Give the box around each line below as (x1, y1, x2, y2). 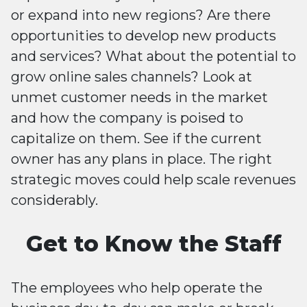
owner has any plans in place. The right (11, 151, 272, 168)
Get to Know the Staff (25, 230, 282, 258)
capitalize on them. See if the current (11, 130, 262, 147)
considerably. (11, 192, 98, 209)
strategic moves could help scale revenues (11, 171, 296, 188)
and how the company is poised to (11, 110, 243, 127)
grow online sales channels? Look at (11, 69, 252, 86)
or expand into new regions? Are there (11, 7, 271, 24)
